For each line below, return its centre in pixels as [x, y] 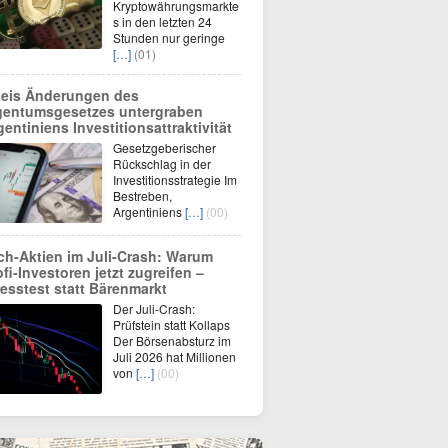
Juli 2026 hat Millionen [174, 356]
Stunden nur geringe [169, 37]
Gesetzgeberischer [164, 147]
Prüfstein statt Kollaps [171, 324]
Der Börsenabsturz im [172, 340]
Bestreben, [142, 195]
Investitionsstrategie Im [175, 179]
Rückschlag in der [162, 163]
